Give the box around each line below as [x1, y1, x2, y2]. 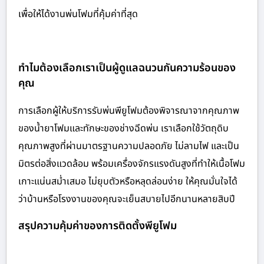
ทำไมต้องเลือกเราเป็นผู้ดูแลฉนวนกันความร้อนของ [18, 60, 236, 76]
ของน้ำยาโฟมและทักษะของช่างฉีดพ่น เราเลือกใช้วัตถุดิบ [18, 121, 229, 136]
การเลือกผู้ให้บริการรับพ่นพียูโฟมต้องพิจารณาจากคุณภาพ [18, 103, 239, 118]
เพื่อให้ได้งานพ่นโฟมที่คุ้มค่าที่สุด [18, 6, 138, 21]
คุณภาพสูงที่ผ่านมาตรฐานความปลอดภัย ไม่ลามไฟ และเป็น [18, 138, 239, 153]
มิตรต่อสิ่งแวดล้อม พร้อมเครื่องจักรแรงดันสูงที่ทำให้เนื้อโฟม [18, 156, 245, 171]
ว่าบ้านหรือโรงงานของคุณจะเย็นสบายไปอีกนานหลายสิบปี [18, 192, 235, 206]
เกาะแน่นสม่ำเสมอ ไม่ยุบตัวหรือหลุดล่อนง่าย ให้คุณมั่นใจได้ [18, 174, 237, 189]
